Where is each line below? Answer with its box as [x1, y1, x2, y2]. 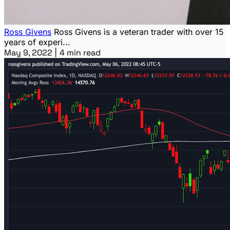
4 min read [60, 47, 101, 58]
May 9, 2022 [4, 47, 54, 58]
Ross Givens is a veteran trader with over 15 [54, 26, 224, 37]
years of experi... [4, 36, 70, 47]
